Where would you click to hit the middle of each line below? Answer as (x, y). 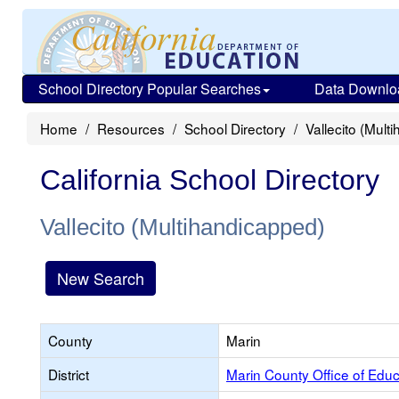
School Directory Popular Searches (150, 89)
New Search (101, 278)
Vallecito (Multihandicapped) (183, 227)
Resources (131, 128)
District (69, 374)
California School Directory (210, 180)
